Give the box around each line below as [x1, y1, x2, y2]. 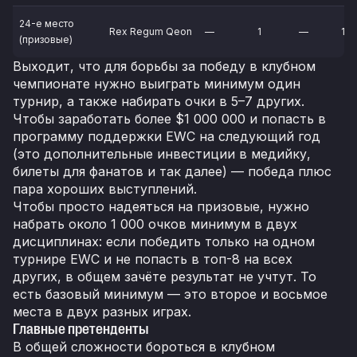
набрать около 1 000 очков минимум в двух [13, 216, 297, 233]
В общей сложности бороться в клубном [13, 339, 275, 355]
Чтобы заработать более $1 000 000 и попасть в [13, 111, 326, 127]
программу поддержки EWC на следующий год [13, 128, 320, 145]
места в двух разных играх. [13, 304, 195, 320]
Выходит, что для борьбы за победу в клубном [13, 58, 316, 75]
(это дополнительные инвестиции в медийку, [13, 146, 311, 163]
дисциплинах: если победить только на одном [13, 233, 315, 250]
